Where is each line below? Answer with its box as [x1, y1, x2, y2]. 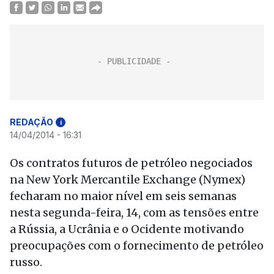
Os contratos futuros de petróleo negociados [10, 156, 253, 170]
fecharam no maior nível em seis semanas [10, 189, 237, 203]
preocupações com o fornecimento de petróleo [10, 239, 264, 253]
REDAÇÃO [10, 117, 53, 127]
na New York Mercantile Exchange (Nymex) [10, 172, 245, 187]
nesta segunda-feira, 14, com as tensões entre [10, 206, 259, 220]
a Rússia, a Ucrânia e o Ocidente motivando [10, 222, 244, 236]
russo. [10, 255, 42, 269]
